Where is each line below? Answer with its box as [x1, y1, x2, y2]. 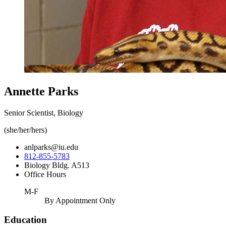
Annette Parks [4, 84, 78, 98]
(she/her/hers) [4, 125, 47, 134]
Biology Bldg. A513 [24, 160, 89, 169]
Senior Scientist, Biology [4, 108, 83, 117]
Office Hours [24, 169, 66, 179]
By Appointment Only [44, 196, 116, 205]
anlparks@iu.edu [24, 142, 78, 151]
